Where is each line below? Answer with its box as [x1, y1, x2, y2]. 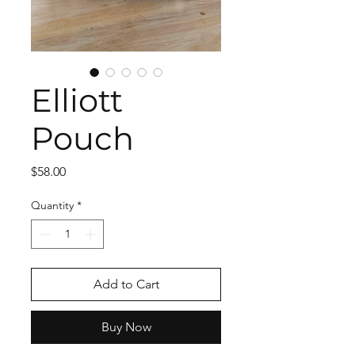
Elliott [31, 81, 123, 120]
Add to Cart [93, 277, 159, 292]
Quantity [31, 198, 74, 212]
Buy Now [101, 319, 151, 334]
